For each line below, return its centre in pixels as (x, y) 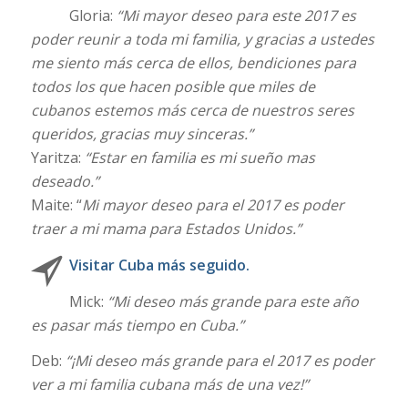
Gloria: (92, 16)
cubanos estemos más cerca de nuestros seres (192, 111)
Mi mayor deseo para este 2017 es (239, 16)
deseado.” (65, 182)
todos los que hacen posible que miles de (173, 87)
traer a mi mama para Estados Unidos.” (166, 229)
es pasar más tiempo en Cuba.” (137, 325)
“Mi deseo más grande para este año (233, 301)
